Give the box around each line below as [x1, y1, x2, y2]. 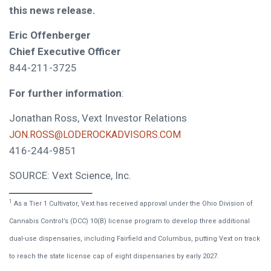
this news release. [9, 4, 96, 16]
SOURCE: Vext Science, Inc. [9, 169, 131, 182]
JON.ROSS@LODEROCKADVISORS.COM [9, 128, 181, 140]
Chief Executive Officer [9, 45, 121, 58]
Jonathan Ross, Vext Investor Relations [9, 111, 187, 124]
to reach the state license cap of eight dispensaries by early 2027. [9, 252, 219, 260]
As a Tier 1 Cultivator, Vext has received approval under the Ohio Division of [12, 199, 253, 207]
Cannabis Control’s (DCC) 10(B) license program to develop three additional [9, 217, 250, 225]
